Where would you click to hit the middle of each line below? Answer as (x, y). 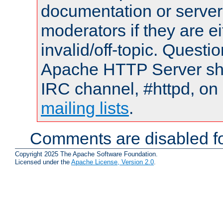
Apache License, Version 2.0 (112, 162)
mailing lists (85, 108)
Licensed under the (43, 162)
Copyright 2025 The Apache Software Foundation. (86, 154)
